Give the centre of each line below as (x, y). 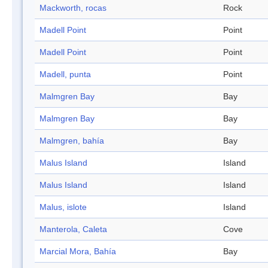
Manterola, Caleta (73, 229)
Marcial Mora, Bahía (78, 252)
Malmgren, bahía (72, 141)
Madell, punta (65, 74)
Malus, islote (63, 207)
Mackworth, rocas (73, 8)
